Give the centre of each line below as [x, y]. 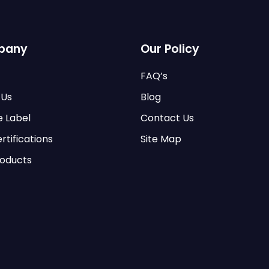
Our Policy [170, 49]
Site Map [161, 139]
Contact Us [167, 118]
